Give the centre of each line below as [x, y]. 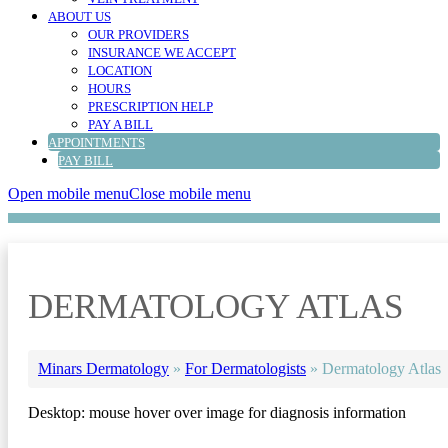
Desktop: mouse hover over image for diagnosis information [217, 413]
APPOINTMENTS [96, 143]
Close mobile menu [190, 194]
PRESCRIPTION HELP [150, 107]
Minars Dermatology [103, 369]
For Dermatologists [245, 369]
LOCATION [120, 71]
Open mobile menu [68, 194]
